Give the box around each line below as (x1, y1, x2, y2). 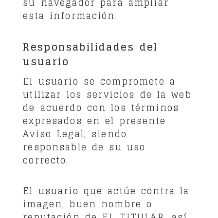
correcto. (23, 152, 69, 168)
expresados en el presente (23, 113, 166, 128)
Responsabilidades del (23, 38, 158, 56)
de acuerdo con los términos (23, 100, 180, 115)
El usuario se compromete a (23, 73, 176, 89)
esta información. (23, 7, 118, 23)
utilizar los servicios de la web (23, 87, 192, 102)
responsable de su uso (23, 139, 146, 155)
